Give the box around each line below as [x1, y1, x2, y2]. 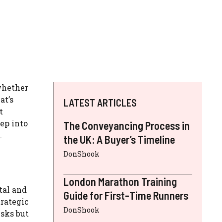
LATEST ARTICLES [63, 97, 137, 109]
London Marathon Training [63, 175, 177, 188]
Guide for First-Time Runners [63, 189, 188, 202]
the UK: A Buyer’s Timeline [63, 133, 175, 146]
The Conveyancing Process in [63, 119, 190, 132]
